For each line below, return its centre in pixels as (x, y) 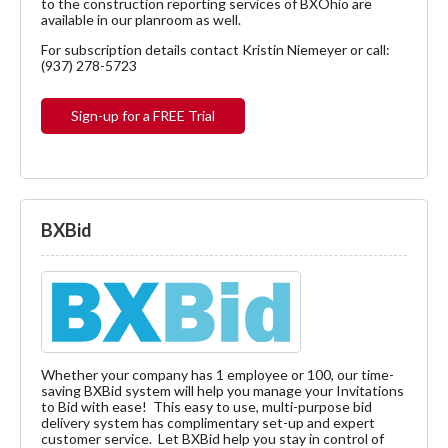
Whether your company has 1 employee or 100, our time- (217, 375)
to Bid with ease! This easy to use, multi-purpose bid (206, 407)
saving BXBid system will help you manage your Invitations (222, 391)
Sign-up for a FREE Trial (143, 116)
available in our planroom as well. (141, 20)
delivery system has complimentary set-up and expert (208, 423)
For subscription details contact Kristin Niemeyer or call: (215, 50)
